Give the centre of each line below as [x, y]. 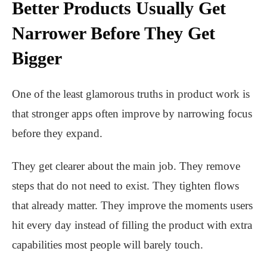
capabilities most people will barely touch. [108, 245]
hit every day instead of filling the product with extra [132, 225]
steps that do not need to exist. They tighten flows [125, 186]
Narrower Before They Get [114, 33]
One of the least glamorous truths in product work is [131, 94]
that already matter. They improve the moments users [132, 206]
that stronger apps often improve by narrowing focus [132, 114]
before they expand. [57, 133]
